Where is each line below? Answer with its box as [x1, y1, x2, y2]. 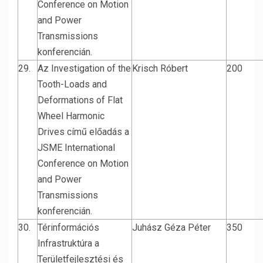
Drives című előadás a [38, 126, 129, 137]
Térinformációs [38, 222, 99, 233]
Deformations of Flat [38, 95, 123, 106]
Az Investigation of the [38, 63, 131, 74]
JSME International [38, 142, 115, 153]
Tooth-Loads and [38, 79, 107, 90]
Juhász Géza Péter [132, 222, 211, 233]
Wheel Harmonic [38, 110, 104, 122]
